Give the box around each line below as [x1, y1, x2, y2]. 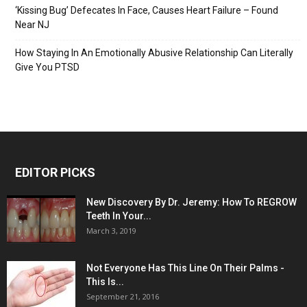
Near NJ [15, 19, 49, 30]
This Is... [86, 276, 124, 287]
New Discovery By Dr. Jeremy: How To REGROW [86, 197, 297, 208]
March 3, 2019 [86, 225, 136, 236]
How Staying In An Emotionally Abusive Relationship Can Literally [15, 47, 293, 58]
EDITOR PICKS [15, 165, 95, 180]
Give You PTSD [15, 62, 79, 73]
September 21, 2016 [86, 291, 159, 302]
